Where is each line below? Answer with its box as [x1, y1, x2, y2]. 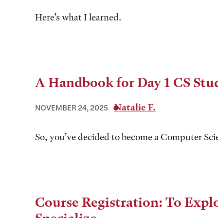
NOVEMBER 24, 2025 [35, 103, 108, 112]
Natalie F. [114, 102, 156, 113]
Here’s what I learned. [35, 12, 123, 23]
